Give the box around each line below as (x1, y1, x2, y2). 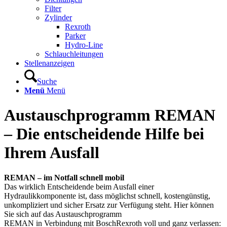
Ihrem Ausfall (4, 143, 99, 162)
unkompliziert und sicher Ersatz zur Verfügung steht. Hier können (4, 200, 214, 209)
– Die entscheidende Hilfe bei (4, 125, 204, 143)
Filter (45, 4, 61, 13)
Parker (65, 31, 86, 40)
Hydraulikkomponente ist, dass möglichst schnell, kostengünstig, (4, 191, 210, 200)
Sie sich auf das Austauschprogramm (4, 209, 122, 218)
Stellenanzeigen (24, 59, 74, 67)
